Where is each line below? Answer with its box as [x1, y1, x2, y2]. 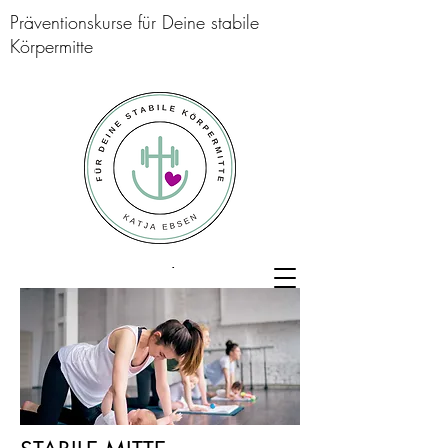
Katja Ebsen [108, 263, 212, 289]
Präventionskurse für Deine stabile [10, 10, 259, 34]
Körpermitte [10, 34, 93, 58]
